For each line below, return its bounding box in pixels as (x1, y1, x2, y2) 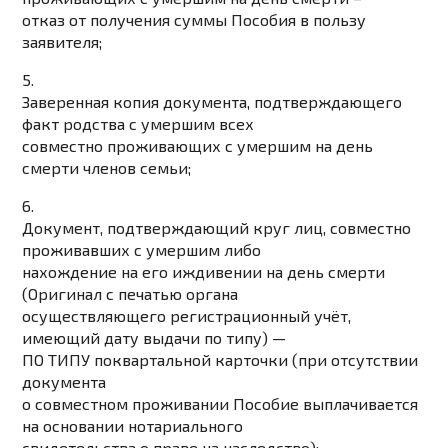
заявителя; (22, 32, 103, 52)
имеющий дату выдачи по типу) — (22, 328, 287, 348)
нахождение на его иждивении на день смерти (22, 262, 386, 282)
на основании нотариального (22, 416, 244, 436)
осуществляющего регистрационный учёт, (22, 306, 352, 326)
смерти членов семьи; (22, 158, 192, 178)
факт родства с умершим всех (22, 114, 255, 134)
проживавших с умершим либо (22, 240, 262, 260)
